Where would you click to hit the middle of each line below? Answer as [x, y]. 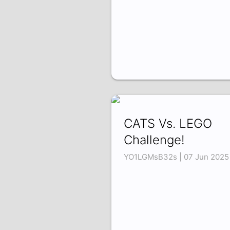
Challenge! [154, 140]
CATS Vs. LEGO [168, 124]
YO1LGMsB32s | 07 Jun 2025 [176, 157]
